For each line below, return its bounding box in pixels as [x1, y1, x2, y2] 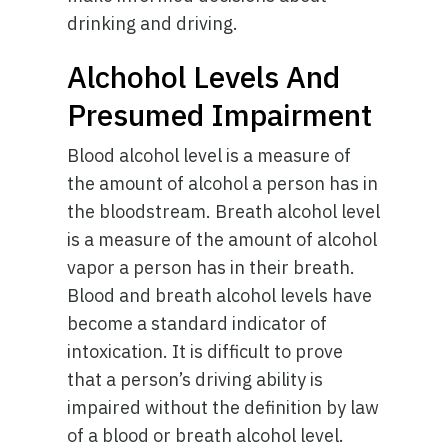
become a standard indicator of [67, 312, 328, 335]
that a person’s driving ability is [67, 368, 324, 391]
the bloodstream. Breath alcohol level [67, 200, 381, 223]
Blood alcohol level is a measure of [67, 144, 352, 167]
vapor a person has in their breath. [67, 256, 356, 279]
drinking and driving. [67, 12, 239, 35]
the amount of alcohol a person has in [67, 172, 379, 195]
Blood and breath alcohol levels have [67, 284, 373, 307]
